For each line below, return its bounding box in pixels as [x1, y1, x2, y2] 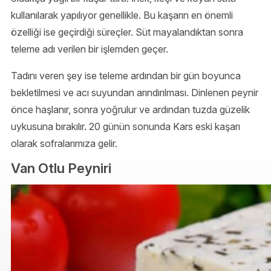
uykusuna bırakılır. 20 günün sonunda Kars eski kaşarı [11, 120, 240, 132]
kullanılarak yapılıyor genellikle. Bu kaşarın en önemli [11, 8, 233, 21]
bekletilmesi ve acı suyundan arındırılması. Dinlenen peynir [11, 86, 258, 99]
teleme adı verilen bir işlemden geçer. [11, 42, 168, 55]
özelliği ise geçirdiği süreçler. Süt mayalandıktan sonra [11, 25, 243, 38]
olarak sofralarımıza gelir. [11, 137, 117, 149]
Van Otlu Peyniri [11, 159, 111, 176]
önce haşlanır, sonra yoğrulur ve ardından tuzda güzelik [11, 103, 250, 116]
